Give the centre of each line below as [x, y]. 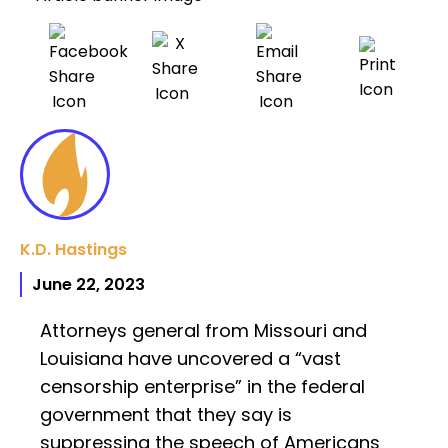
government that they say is [166, 415]
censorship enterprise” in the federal [202, 387]
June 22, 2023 [88, 285]
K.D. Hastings [73, 250]
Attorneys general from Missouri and [203, 331]
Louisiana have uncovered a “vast [190, 359]
